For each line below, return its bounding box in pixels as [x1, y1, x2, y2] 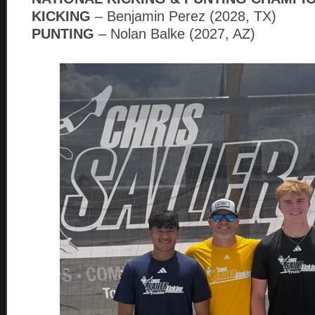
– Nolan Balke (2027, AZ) [94, 26, 255, 42]
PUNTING [32, 26, 94, 42]
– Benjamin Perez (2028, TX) [91, 8, 276, 25]
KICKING [32, 8, 91, 25]
